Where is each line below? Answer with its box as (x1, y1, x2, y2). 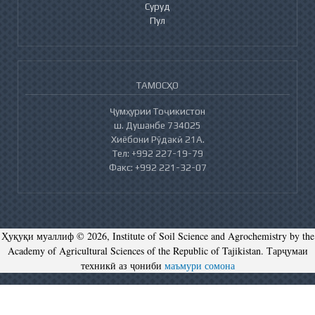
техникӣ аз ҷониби (80, 258, 165, 272)
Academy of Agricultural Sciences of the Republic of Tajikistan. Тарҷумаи (7, 243, 308, 257)
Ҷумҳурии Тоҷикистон (110, 105, 205, 117)
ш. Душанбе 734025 (114, 119, 201, 131)
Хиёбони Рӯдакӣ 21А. (110, 133, 205, 145)
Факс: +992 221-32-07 (108, 161, 207, 173)
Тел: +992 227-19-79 (112, 147, 203, 159)
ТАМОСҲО (136, 79, 179, 91)
